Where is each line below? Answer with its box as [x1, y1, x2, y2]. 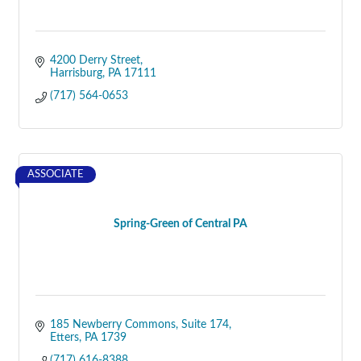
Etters [49, 332, 79, 343]
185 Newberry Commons [49, 319, 176, 330]
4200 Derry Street [49, 55, 140, 66]
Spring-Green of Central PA [114, 218, 247, 230]
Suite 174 [180, 319, 229, 330]
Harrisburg [49, 68, 102, 79]
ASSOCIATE [27, 169, 84, 179]
